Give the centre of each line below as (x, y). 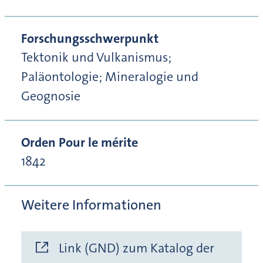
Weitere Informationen (91, 205)
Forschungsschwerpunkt (90, 39)
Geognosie (51, 96)
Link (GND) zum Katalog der (136, 248)
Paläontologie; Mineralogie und (110, 77)
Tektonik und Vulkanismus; (96, 58)
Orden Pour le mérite (80, 143)
